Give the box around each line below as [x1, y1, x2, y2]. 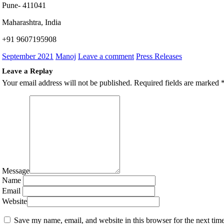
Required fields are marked [134, 78, 221, 87]
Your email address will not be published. [2, 78, 132, 87]
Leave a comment [78, 52, 134, 60]
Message [2, 166, 29, 175]
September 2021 [2, 52, 53, 60]
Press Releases [136, 52, 182, 60]
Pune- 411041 [2, 1, 46, 9]
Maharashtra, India [2, 18, 61, 26]
